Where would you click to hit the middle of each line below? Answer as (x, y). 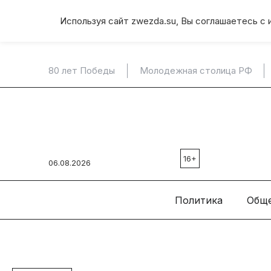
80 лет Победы (82, 70)
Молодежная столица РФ (196, 70)
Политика (198, 200)
